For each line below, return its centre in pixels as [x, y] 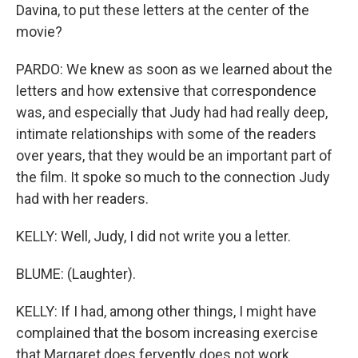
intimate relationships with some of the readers [166, 133]
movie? [39, 31]
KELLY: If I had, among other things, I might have [166, 311]
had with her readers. [82, 198]
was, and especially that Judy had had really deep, [172, 112]
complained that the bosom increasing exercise [167, 332]
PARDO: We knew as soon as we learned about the [174, 69]
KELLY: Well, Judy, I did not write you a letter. [153, 236]
